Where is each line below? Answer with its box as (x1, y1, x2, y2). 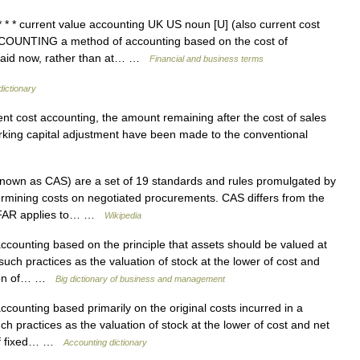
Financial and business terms (149, 54, 264, 63)
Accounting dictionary (63, 337, 147, 347)
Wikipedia (104, 211, 141, 220)
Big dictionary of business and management (55, 274, 225, 284)
